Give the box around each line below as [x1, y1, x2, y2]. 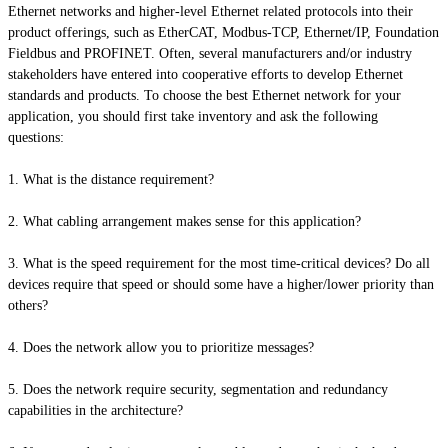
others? [8, 298, 52, 314]
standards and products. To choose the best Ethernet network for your [8, 88, 401, 104]
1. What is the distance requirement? [8, 172, 218, 188]
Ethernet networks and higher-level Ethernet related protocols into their [8, 4, 413, 20]
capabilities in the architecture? [8, 403, 187, 419]
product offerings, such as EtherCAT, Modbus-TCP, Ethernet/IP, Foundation [8, 25, 439, 41]
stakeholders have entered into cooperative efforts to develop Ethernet [8, 67, 403, 83]
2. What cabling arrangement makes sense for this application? [8, 214, 365, 230]
